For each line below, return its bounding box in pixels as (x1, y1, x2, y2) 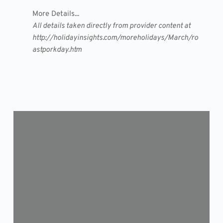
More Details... (32, 9, 79, 19)
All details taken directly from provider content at (32, 21, 191, 31)
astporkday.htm (32, 45, 82, 55)
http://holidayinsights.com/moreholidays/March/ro (32, 33, 198, 43)
